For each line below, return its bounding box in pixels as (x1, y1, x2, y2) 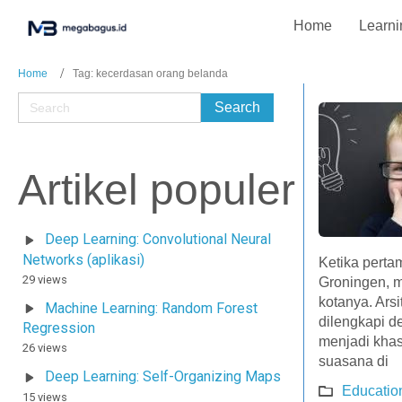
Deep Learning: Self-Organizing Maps (45, 368, 281, 386)
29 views (22, 272, 67, 286)
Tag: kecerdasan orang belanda (73, 67, 228, 80)
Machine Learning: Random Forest (45, 299, 258, 317)
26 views (22, 341, 67, 355)
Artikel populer (18, 165, 295, 214)
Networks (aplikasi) (22, 250, 144, 268)
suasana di (318, 353, 389, 369)
